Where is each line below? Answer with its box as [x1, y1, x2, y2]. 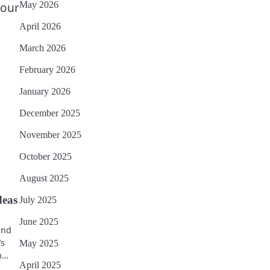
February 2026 [19, 64, 75, 75]
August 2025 [19, 173, 69, 184]
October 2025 [19, 151, 72, 162]
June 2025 [19, 216, 58, 227]
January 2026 [19, 86, 71, 97]
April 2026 [19, 21, 61, 32]
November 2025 [19, 130, 81, 140]
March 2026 [19, 43, 66, 54]
